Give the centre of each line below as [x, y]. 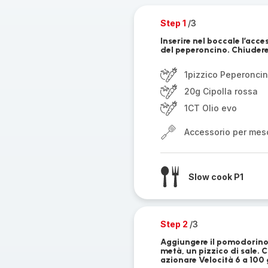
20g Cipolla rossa [221, 91]
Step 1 [174, 23]
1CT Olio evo [210, 108]
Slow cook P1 [216, 176]
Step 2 [175, 224]
